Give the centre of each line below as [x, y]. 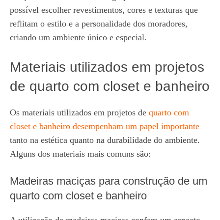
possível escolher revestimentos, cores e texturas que [104, 10]
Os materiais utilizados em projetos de [79, 112]
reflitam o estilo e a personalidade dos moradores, [99, 23]
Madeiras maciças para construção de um [109, 181]
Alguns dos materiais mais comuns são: [80, 153]
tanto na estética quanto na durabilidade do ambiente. [105, 140]
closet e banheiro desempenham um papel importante [105, 126]
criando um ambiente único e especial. [78, 37]
